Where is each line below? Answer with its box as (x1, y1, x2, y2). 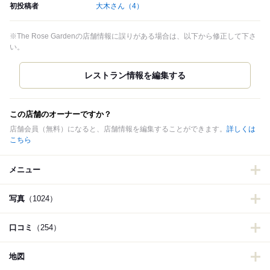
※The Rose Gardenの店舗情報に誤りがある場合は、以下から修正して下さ (10, 32, 256, 41)
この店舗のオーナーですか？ (10, 110, 111, 119)
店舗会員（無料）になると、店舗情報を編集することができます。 (10, 125, 227, 134)
